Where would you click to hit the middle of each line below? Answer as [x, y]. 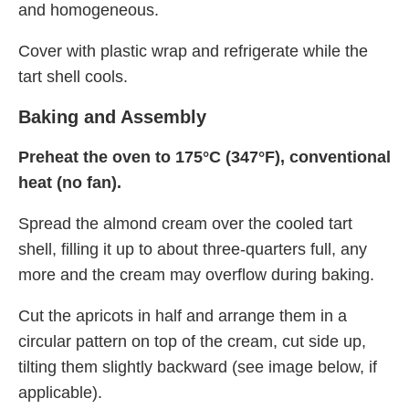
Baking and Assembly [112, 117]
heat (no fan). [70, 183]
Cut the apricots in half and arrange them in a [183, 316]
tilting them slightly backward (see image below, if [198, 367]
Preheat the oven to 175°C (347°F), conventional [204, 157]
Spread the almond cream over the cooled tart [185, 224]
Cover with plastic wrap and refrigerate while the [193, 52]
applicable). [60, 393]
